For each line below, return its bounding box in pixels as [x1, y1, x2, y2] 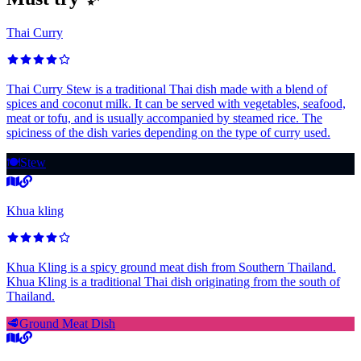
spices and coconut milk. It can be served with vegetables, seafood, [6, 97, 346, 111]
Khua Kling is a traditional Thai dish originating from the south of [6, 275, 340, 289]
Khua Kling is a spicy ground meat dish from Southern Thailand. [6, 260, 336, 275]
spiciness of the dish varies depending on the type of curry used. [6, 126, 330, 140]
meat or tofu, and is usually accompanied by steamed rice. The [6, 111, 322, 126]
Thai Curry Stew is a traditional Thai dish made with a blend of [6, 82, 327, 97]
